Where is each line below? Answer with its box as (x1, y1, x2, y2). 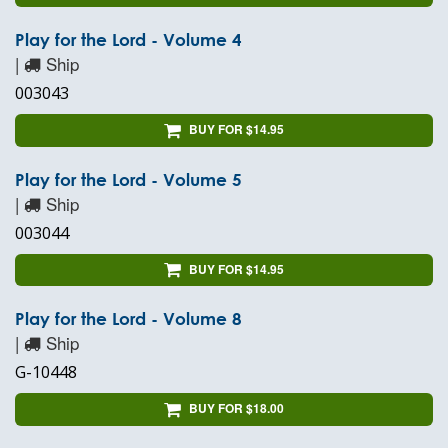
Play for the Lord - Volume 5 (15, 169, 242, 189)
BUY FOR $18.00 (189, 399, 284, 418)
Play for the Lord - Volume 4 (15, 29, 242, 49)
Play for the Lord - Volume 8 (15, 309, 242, 329)
